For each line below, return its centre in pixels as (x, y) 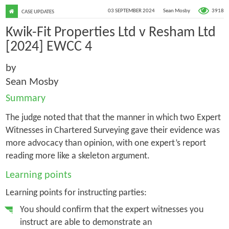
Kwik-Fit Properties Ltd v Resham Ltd (110, 32)
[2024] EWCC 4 (49, 47)
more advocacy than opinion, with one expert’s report (106, 143)
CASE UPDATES (38, 12)
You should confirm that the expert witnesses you (111, 210)
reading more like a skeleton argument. (77, 156)
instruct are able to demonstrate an (86, 222)
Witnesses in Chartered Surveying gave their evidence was (112, 130)
